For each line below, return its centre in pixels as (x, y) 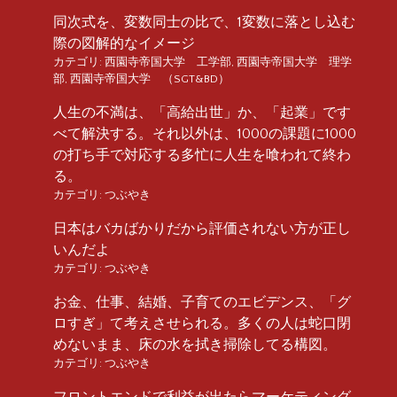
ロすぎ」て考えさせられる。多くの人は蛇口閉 (202, 323)
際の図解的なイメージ (124, 43)
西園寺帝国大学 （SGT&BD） (150, 78)
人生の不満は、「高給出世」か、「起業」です (202, 112)
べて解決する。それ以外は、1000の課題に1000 (205, 133)
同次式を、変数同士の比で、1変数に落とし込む (204, 22)
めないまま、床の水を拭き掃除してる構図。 (195, 344)
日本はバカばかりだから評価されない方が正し (202, 228)
